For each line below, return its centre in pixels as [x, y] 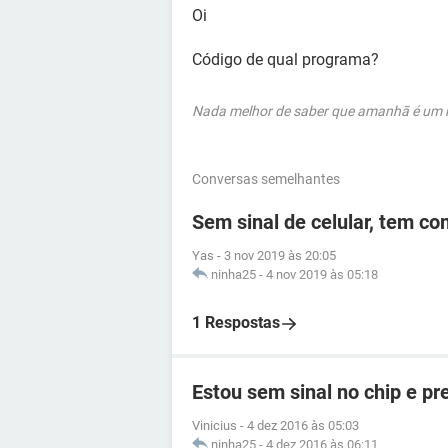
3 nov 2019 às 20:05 [280, 255]
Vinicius [214, 425]
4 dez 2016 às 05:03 [303, 425]
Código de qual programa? [285, 59]
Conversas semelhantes [266, 179]
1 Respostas [236, 322]
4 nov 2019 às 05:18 [322, 274]
